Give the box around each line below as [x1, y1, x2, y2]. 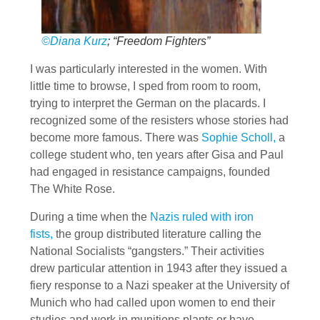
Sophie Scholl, [201, 131, 276, 144]
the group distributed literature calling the [53, 227, 261, 240]
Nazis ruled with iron [150, 210, 254, 223]
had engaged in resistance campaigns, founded [30, 166, 270, 179]
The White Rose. [30, 183, 115, 196]
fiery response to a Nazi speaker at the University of [30, 279, 289, 291]
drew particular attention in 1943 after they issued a [30, 261, 287, 274]
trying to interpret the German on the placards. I [30, 97, 266, 110]
